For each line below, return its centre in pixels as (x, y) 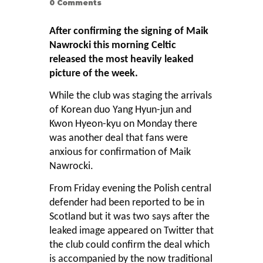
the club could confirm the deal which (129, 245)
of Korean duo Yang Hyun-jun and (120, 110)
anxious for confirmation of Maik (120, 153)
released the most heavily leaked (122, 60)
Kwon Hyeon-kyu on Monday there (123, 124)
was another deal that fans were (119, 139)
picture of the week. (94, 74)
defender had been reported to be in (127, 203)
